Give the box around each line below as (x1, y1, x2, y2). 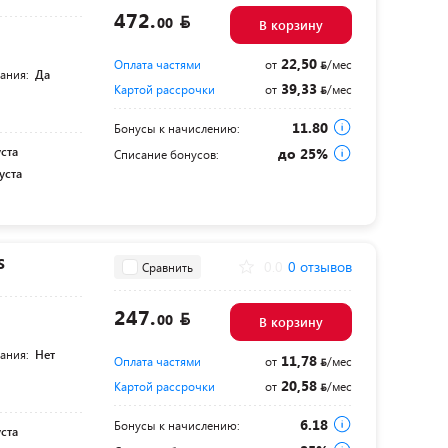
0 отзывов (287, 257, 352, 276)
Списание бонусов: (113, 146, 219, 162)
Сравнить (141, 258, 193, 275)
